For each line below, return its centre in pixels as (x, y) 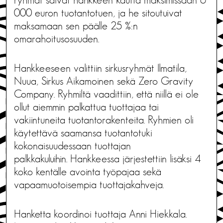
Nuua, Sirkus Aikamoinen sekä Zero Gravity (104, 81)
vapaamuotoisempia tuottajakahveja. (89, 185)
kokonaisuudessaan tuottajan (72, 146)
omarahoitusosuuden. (56, 39)
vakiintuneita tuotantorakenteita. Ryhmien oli (104, 120)
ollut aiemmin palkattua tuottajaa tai (86, 107)
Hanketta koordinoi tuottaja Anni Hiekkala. (100, 214)
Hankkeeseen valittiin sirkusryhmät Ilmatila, (100, 68)
